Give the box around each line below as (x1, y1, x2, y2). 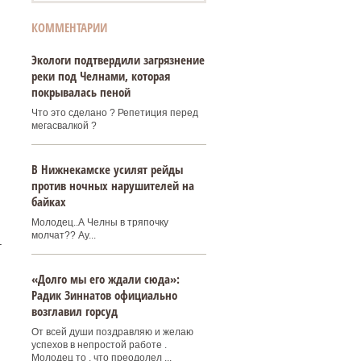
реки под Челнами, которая (31, 68, 170, 84)
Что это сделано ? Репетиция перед (31, 107, 198, 118)
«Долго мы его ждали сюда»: (31, 271, 180, 287)
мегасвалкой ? (31, 120, 97, 131)
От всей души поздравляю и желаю (31, 326, 193, 338)
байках (31, 193, 66, 210)
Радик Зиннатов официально (31, 287, 177, 303)
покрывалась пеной (31, 84, 131, 100)
